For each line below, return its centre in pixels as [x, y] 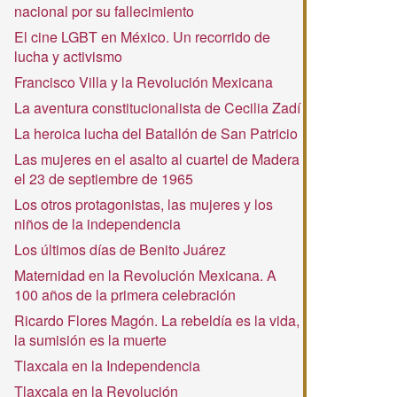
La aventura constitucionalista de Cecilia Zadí [157, 108]
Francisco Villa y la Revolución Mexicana [144, 82]
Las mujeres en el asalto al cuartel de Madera [157, 159]
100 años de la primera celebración [125, 295]
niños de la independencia [97, 224]
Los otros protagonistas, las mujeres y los [144, 204]
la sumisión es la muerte [90, 340]
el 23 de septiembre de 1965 [104, 179]
